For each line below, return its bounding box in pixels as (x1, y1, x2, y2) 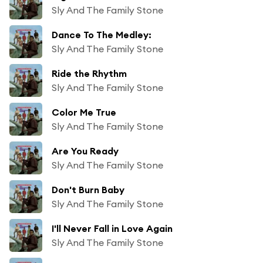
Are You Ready (52, 144, 119, 157)
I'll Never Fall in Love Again (52, 222, 173, 234)
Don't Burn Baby (52, 183, 124, 195)
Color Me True (52, 106, 116, 118)
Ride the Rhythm (52, 67, 127, 79)
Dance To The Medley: (52, 28, 151, 41)
